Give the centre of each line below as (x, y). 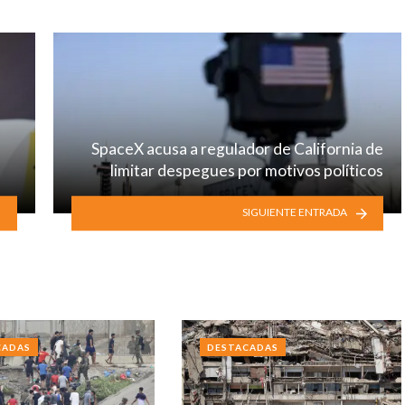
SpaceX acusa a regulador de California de (237, 149)
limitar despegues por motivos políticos (247, 171)
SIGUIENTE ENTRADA (294, 212)
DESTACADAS (242, 347)
